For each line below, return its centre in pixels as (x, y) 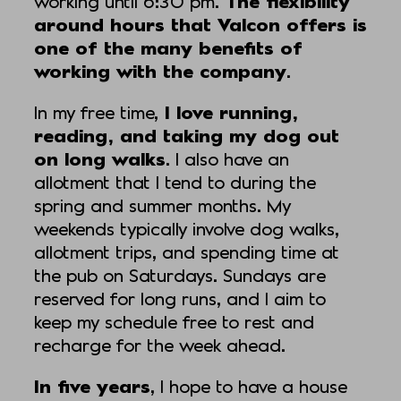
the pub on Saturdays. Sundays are (180, 275)
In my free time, (96, 112)
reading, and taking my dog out (187, 136)
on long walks (100, 159)
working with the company (160, 71)
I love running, (228, 112)
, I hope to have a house (249, 386)
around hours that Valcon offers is (200, 25)
